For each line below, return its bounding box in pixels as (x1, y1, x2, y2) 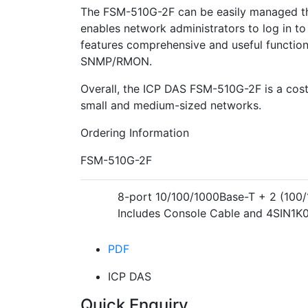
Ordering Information (80, 125, 189, 140)
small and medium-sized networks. (80, 98, 261, 112)
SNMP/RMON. (80, 54, 152, 68)
